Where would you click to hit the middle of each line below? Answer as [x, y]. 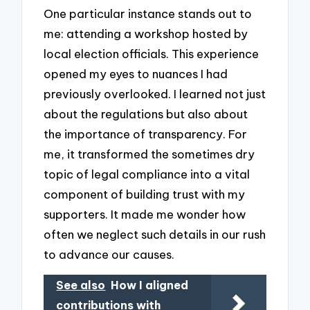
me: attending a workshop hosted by [146, 33]
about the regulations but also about [146, 113]
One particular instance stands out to [148, 13]
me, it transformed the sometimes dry [149, 154]
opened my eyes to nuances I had [136, 73]
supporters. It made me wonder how [145, 214]
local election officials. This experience [152, 53]
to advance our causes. [109, 254]
